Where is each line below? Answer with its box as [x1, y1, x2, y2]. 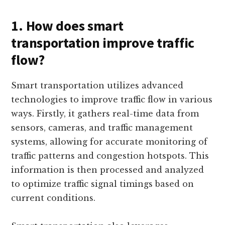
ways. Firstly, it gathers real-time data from [11, 108, 199, 119]
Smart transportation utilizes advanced [11, 80, 184, 91]
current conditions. [11, 193, 96, 203]
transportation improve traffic [11, 34, 194, 52]
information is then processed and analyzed [11, 165, 204, 175]
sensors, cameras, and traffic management [11, 123, 193, 133]
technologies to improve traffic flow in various [11, 94, 213, 105]
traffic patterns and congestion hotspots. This [11, 151, 209, 161]
